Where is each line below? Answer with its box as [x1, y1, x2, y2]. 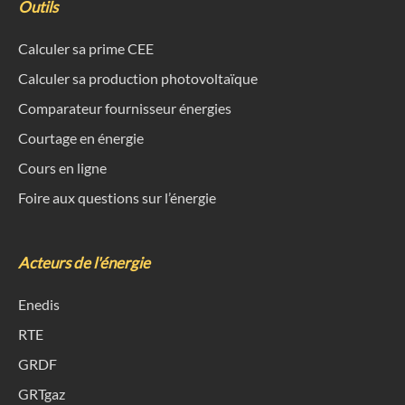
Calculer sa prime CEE [18, 40, 154, 58]
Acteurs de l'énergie [18, 253, 150, 273]
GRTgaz [18, 385, 65, 403]
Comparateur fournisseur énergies [18, 99, 231, 118]
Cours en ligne [18, 159, 107, 177]
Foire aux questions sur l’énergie [18, 189, 216, 207]
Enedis [18, 296, 60, 314]
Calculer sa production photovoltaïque [18, 70, 258, 88]
